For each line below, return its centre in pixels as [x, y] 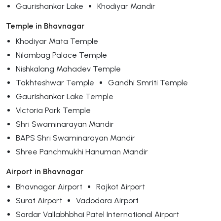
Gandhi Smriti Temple [148, 82]
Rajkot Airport [121, 186]
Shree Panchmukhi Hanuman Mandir [82, 151]
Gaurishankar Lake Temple [65, 96]
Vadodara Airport [107, 200]
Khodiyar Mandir [126, 6]
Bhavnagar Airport [49, 186]
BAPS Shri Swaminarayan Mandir [75, 138]
